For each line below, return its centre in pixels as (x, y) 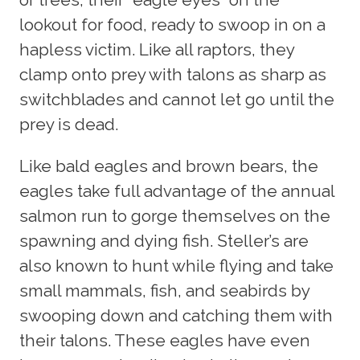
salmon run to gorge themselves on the (175, 216)
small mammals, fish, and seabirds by (164, 290)
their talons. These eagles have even (165, 340)
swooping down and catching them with (176, 315)
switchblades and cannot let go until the (177, 100)
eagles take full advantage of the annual (177, 191)
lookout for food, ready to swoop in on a (172, 25)
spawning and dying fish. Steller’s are (164, 241)
